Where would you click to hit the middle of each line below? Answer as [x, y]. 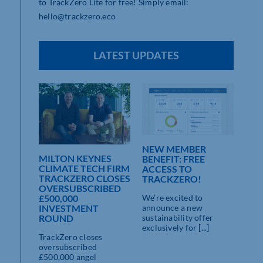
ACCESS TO [167, 169]
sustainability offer [178, 218]
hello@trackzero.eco [77, 16]
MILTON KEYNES [75, 159]
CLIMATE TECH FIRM [84, 168]
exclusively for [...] [176, 228]
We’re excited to [173, 198]
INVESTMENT [69, 208]
